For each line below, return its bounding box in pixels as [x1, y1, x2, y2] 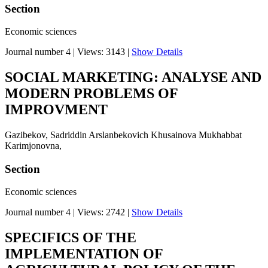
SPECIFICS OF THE [5, 230, 136, 246]
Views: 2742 [77, 207, 125, 218]
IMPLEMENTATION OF [5, 246, 163, 262]
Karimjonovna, [5, 141, 62, 151]
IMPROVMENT [5, 102, 108, 118]
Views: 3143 [77, 47, 125, 57]
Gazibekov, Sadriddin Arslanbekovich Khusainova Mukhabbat [5, 130, 242, 141]
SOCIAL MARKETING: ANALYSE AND [5, 69, 261, 86]
